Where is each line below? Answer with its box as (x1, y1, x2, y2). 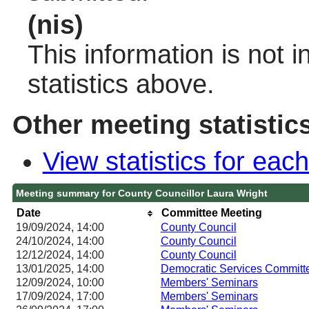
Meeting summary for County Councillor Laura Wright (15, 187, 268, 199)
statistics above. (27, 69, 215, 99)
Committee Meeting (161, 206, 262, 219)
